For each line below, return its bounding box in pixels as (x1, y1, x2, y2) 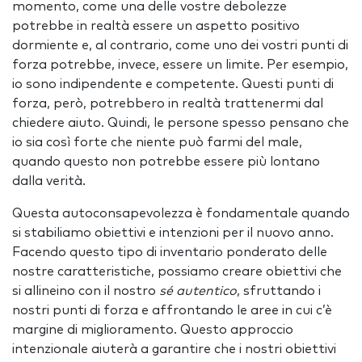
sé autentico (159, 284, 237, 297)
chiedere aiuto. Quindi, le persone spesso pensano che (12, 116, 349, 129)
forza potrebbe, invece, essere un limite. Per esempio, (12, 58, 348, 71)
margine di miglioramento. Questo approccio (12, 323, 293, 336)
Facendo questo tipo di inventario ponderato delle (12, 246, 327, 259)
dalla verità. (12, 175, 86, 187)
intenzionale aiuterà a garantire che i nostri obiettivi (12, 343, 336, 356)
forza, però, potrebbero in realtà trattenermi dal (12, 97, 323, 110)
